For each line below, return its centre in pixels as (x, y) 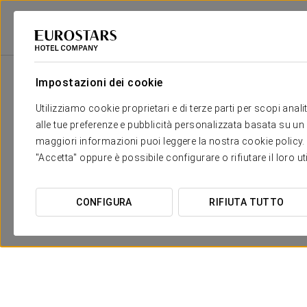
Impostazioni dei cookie (99, 83)
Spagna (138, 49)
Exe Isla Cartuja (236, 49)
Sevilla (179, 49)
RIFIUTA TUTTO (247, 202)
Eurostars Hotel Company (59, 49)
